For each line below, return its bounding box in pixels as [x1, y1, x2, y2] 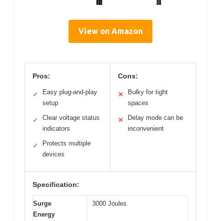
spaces [128, 99, 148, 107]
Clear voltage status [42, 114, 100, 122]
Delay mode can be [128, 114, 183, 122]
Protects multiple [42, 140, 91, 147]
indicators [42, 125, 70, 133]
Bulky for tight [128, 88, 168, 96]
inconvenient [128, 125, 164, 133]
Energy [33, 211, 55, 219]
